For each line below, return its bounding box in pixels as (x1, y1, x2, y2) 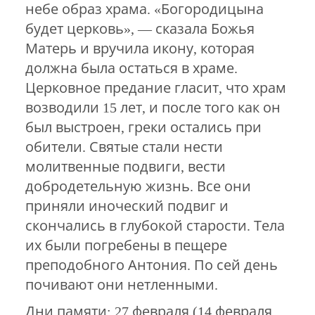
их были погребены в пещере (25, 237, 227, 253)
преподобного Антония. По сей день (25, 257, 278, 273)
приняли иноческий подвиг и (25, 198, 229, 214)
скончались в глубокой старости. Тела (25, 217, 285, 233)
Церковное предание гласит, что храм (25, 79, 286, 96)
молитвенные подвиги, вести (25, 158, 226, 174)
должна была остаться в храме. (25, 60, 238, 76)
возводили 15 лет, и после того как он (25, 99, 281, 115)
